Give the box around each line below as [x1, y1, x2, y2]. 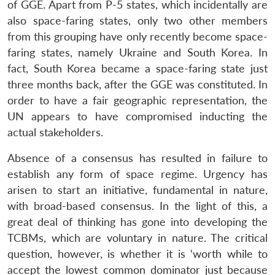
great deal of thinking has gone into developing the [7, 215, 268, 228]
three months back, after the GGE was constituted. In [7, 77, 268, 91]
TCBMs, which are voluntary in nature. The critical [7, 231, 268, 244]
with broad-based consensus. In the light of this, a [7, 199, 268, 212]
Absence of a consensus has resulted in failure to [7, 151, 268, 165]
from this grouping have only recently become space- [7, 29, 268, 43]
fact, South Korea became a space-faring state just [7, 61, 268, 75]
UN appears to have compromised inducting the [7, 109, 268, 123]
